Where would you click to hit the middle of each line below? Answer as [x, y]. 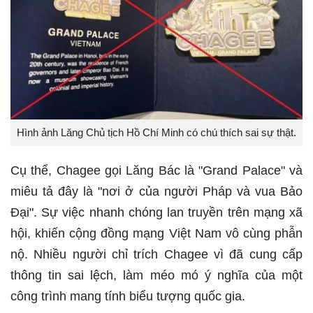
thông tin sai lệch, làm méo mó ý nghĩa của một [156, 275]
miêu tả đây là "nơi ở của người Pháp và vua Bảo [156, 191]
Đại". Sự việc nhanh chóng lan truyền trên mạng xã [156, 212]
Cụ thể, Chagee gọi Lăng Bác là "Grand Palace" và [156, 170]
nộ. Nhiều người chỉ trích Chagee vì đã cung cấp [156, 254]
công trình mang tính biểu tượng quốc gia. [128, 296]
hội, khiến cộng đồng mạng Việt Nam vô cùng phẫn [156, 233]
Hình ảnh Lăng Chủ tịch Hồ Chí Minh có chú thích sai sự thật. [156, 132]
